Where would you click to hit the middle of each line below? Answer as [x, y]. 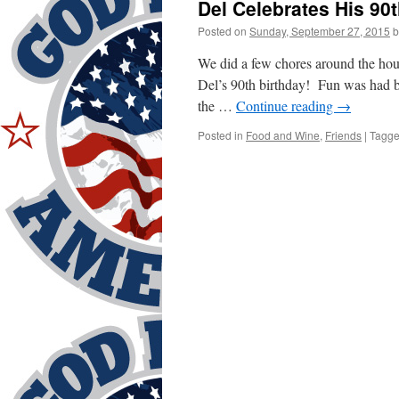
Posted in [220, 135]
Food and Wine [283, 135]
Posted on [222, 31]
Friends [343, 135]
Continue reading [286, 106]
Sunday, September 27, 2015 [320, 31]
